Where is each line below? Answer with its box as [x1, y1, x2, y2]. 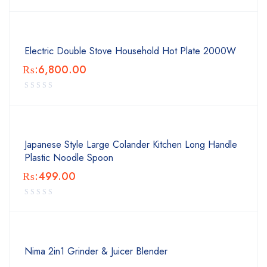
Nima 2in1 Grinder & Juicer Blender [24, 244, 167, 258]
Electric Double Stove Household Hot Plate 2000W [24, 44, 236, 58]
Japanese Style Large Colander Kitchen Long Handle [24, 138, 237, 151]
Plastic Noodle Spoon [24, 151, 113, 164]
